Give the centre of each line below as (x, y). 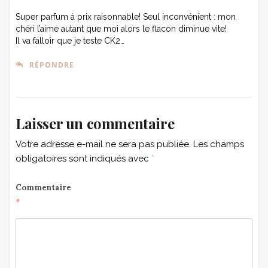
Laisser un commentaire (95, 124)
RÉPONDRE (52, 65)
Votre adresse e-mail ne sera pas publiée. (103, 144)
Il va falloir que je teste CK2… (70, 41)
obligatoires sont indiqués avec (83, 159)
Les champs (219, 144)
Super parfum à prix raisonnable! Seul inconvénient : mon (126, 17)
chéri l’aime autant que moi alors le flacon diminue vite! (121, 29)
